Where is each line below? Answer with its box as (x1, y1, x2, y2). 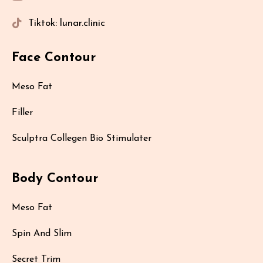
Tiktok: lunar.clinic (28, 18, 105, 28)
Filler (12, 107, 33, 117)
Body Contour (12, 171, 98, 186)
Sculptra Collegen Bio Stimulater (12, 133, 151, 143)
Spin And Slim (12, 229, 72, 239)
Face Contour (12, 50, 96, 65)
